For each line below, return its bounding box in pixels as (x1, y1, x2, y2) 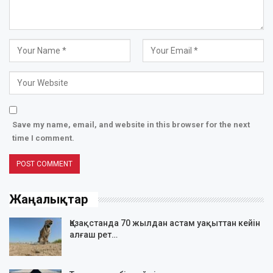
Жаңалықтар (9, 192, 88, 207)
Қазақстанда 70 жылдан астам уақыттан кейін (69, 218, 260, 228)
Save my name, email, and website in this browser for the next (12, 120, 250, 130)
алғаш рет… (69, 229, 118, 239)
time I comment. (12, 133, 74, 143)
